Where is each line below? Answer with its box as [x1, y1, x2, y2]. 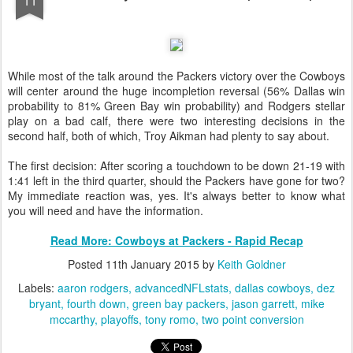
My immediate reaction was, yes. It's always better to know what [8, 188, 345, 204]
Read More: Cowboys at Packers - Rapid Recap [50, 232, 303, 249]
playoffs [100, 311, 139, 328]
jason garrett [231, 295, 295, 312]
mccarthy [49, 311, 95, 328]
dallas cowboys [235, 280, 310, 296]
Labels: [18, 280, 58, 296]
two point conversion [201, 311, 304, 328]
